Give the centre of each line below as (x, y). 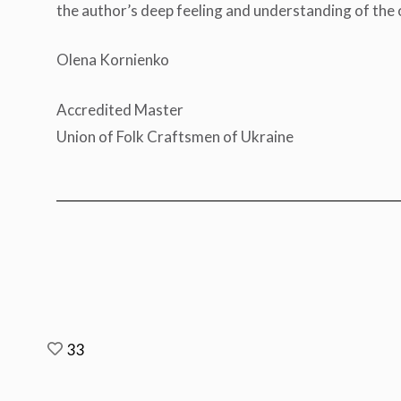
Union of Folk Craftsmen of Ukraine (175, 136)
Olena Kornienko (112, 60)
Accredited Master (122, 109)
